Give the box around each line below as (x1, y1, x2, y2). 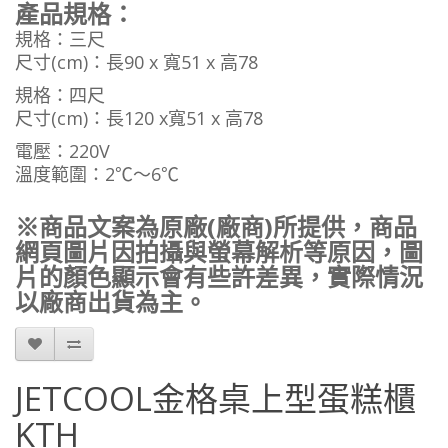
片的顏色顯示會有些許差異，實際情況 (15, 260, 423, 293)
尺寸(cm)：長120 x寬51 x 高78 (15, 106, 263, 130)
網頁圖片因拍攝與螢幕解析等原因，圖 (15, 235, 423, 268)
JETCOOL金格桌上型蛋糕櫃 (15, 376, 416, 421)
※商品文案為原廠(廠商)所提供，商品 (15, 210, 417, 243)
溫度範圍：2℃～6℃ (15, 162, 179, 186)
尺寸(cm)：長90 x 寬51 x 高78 (15, 50, 258, 74)
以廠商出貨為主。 (15, 285, 207, 318)
